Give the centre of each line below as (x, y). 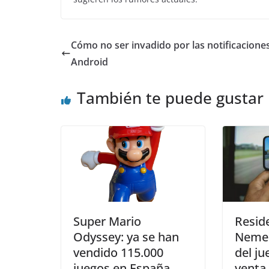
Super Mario (107, 221)
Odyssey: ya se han (126, 237)
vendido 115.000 (118, 252)
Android (89, 62)
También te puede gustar (170, 98)
